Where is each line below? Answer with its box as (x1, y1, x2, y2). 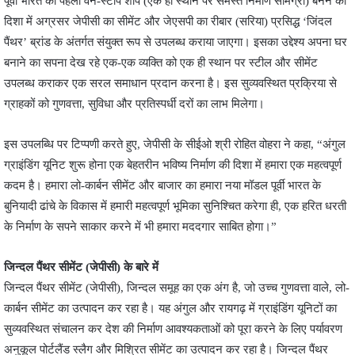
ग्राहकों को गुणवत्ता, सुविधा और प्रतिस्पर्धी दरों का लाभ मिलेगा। (4, 97, 265, 110)
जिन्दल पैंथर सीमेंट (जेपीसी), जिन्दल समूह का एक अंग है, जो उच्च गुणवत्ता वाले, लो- (4, 281, 349, 294)
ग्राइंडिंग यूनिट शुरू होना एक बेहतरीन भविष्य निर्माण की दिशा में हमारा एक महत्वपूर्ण (4, 158, 342, 171)
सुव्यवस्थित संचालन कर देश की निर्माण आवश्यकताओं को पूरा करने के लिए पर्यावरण (4, 322, 342, 335)
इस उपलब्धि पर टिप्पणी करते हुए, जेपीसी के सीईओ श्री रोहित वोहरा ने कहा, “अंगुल (4, 137, 345, 151)
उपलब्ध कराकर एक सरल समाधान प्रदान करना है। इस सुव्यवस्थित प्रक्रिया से (4, 76, 337, 90)
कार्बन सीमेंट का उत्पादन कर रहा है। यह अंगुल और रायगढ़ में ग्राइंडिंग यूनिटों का (4, 301, 337, 315)
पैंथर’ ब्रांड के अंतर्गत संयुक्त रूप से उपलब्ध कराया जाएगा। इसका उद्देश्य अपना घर (4, 35, 347, 48)
